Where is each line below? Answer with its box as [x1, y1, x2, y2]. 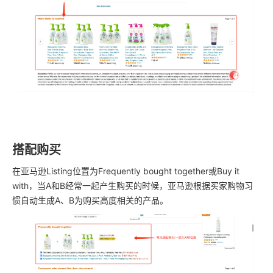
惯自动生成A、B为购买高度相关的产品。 [12, 195, 168, 206]
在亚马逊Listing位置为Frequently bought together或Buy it [12, 166, 239, 177]
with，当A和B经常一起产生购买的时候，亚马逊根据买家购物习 [12, 180, 253, 191]
